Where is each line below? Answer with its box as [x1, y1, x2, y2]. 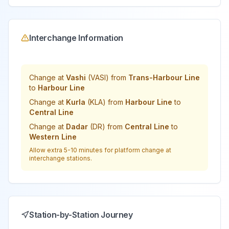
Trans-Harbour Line [128, 73, 200, 82]
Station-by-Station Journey [29, 210, 133, 220]
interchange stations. [29, 154, 92, 162]
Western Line [29, 132, 77, 141]
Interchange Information [29, 33, 123, 43]
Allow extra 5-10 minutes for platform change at [29, 146, 171, 154]
